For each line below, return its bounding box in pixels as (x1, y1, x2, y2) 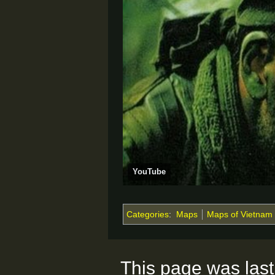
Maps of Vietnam (206, 209, 273, 219)
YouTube (133, 166, 166, 176)
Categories (126, 209, 169, 219)
